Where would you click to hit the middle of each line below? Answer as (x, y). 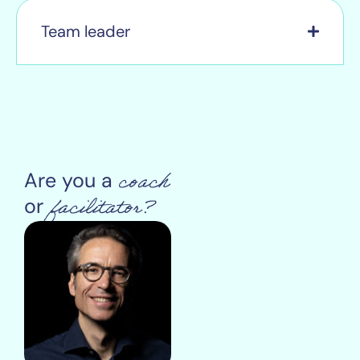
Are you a (71, 181)
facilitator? (102, 211)
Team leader (86, 32)
